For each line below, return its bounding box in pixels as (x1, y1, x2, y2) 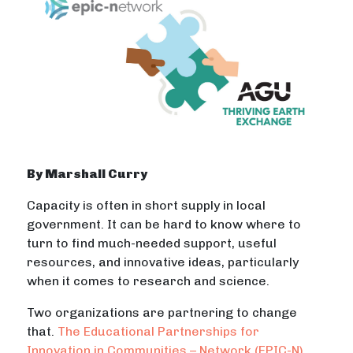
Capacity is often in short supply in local (27, 198, 266, 214)
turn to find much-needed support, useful (27, 236, 277, 251)
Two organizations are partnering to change (27, 305, 298, 321)
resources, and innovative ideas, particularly (27, 255, 299, 270)
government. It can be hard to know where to (27, 217, 302, 232)
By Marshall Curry (27, 166, 148, 182)
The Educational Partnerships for (58, 324, 260, 340)
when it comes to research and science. (27, 273, 270, 289)
